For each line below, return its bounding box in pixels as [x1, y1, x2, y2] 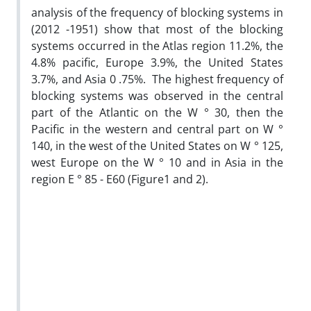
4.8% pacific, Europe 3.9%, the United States [31, 54, 283, 70]
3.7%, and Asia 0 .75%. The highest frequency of [31, 71, 283, 87]
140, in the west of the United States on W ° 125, [31, 137, 283, 153]
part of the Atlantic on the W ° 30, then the [31, 104, 283, 120]
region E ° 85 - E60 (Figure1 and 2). [31, 171, 208, 187]
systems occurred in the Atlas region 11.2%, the [31, 37, 283, 53]
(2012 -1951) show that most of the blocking [31, 21, 283, 37]
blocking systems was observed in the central [31, 87, 283, 103]
